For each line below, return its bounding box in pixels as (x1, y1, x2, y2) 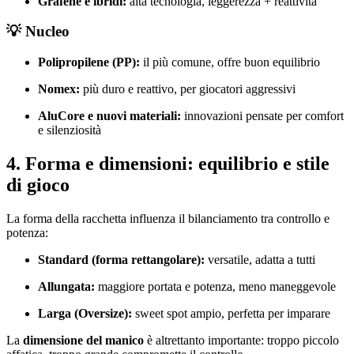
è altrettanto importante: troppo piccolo (144, 333, 339, 347)
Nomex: (38, 82, 80, 96)
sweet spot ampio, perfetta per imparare (132, 307, 330, 320)
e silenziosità (38, 123, 101, 137)
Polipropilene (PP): (38, 55, 140, 70)
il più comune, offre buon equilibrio (140, 55, 320, 70)
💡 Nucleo (6, 23, 70, 40)
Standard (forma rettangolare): (38, 253, 205, 266)
